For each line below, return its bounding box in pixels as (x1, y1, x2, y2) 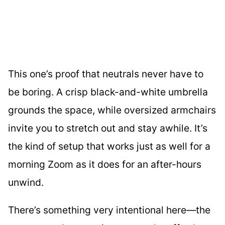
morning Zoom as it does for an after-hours (8, 158, 201, 170)
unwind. (8, 176, 44, 188)
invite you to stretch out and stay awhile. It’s (8, 122, 207, 134)
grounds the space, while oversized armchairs (8, 103, 216, 116)
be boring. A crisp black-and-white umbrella (8, 85, 208, 98)
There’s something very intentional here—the (8, 203, 210, 216)
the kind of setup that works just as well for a (8, 140, 210, 152)
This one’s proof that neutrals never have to (8, 67, 203, 80)
